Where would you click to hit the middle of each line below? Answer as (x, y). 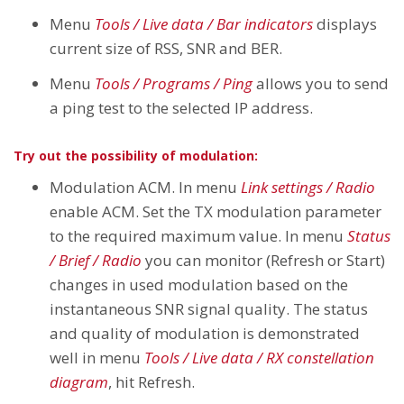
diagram (79, 381)
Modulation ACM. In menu (145, 187)
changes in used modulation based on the (199, 284)
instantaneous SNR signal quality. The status (209, 308)
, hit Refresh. (151, 381)
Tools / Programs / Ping (174, 83)
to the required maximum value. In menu (198, 235)
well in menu (97, 357)
